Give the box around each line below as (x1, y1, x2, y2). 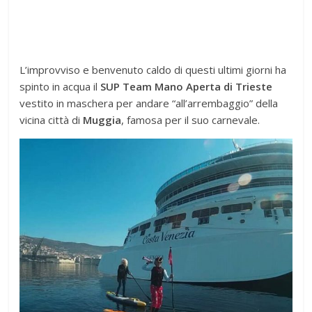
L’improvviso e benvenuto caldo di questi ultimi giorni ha (19, 62, 287, 77)
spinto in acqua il (19, 79, 101, 93)
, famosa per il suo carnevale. (121, 112, 260, 127)
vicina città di (19, 112, 84, 127)
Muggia (83, 112, 122, 127)
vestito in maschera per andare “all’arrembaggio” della (19, 95, 279, 110)
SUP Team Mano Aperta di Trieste (100, 79, 273, 93)
